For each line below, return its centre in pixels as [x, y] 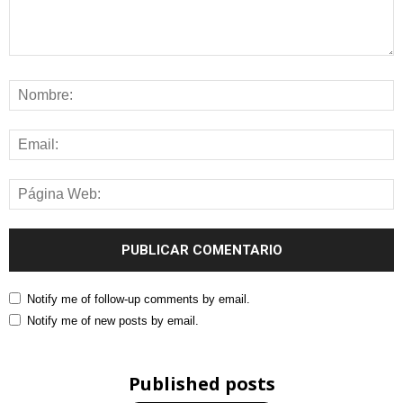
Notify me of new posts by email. [113, 321]
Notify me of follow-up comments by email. [139, 299]
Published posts [201, 384]
